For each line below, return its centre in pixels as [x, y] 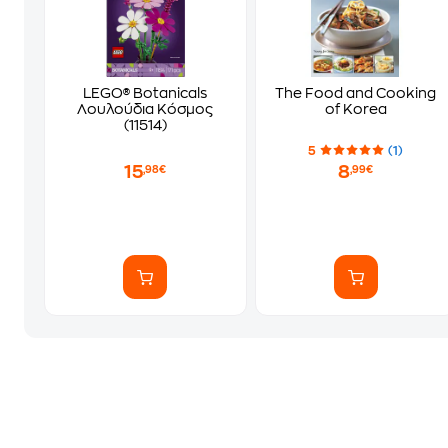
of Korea [355, 109]
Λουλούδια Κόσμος [145, 109]
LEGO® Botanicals [145, 93]
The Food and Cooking [356, 93]
